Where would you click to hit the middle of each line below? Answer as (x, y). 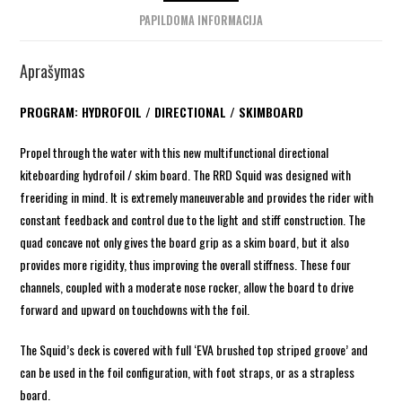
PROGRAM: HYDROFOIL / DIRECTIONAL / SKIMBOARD (162, 111)
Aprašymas (52, 70)
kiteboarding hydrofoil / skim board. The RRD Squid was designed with (186, 174)
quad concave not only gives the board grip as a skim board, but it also (185, 241)
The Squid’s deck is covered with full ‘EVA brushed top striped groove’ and (194, 349)
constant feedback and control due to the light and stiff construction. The (193, 219)
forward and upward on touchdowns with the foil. (135, 309)
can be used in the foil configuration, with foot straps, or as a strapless (188, 371)
